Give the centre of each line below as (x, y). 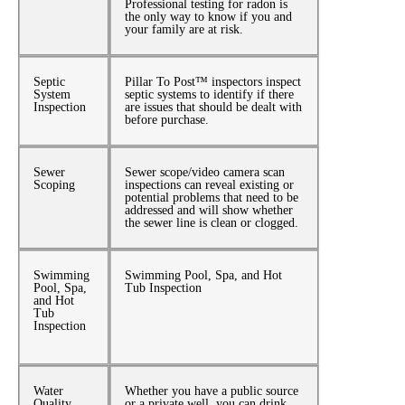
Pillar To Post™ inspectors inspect (213, 82)
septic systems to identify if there (210, 95)
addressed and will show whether (209, 211)
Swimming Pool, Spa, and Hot (204, 276)
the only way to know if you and (209, 17)
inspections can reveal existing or (210, 185)
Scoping (55, 185)
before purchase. (167, 120)
